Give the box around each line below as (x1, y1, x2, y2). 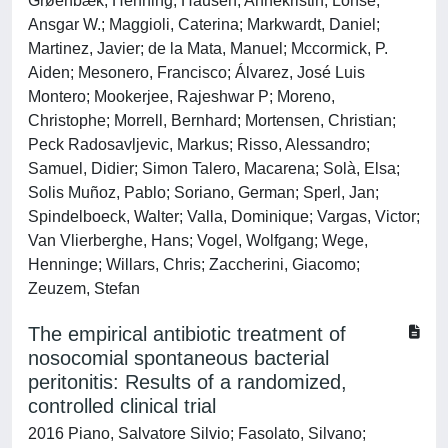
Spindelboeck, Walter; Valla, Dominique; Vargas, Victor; (28, 208, 420, 225)
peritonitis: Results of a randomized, (28, 371, 347, 393)
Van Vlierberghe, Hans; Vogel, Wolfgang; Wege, (28, 232, 368, 249)
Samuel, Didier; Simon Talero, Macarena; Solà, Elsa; (28, 160, 400, 177)
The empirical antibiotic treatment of (28, 323, 346, 345)
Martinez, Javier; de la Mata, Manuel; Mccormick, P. (28, 40, 388, 57)
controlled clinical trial (28, 395, 216, 417)
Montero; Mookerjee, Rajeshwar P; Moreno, (28, 88, 335, 105)
